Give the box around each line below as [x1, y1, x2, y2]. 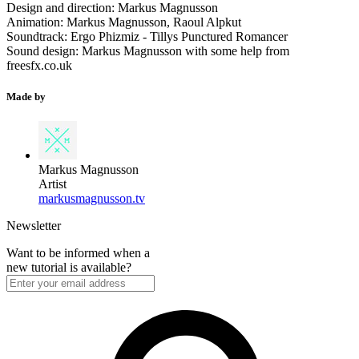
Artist [38, 177, 67, 192]
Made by [6, 91, 46, 103]
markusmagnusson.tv [38, 192, 145, 206]
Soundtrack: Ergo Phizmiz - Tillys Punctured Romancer [6, 29, 288, 43]
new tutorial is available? [6, 260, 131, 275]
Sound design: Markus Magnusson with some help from [6, 43, 289, 58]
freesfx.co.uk [6, 58, 72, 72]
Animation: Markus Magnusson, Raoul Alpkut [6, 14, 241, 29]
